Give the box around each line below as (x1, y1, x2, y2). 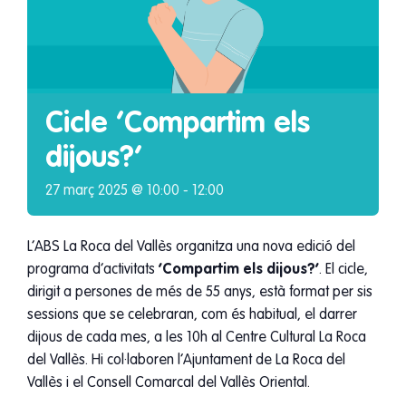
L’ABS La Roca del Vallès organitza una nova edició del (27, 239, 355, 255)
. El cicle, (319, 262, 368, 277)
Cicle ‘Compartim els (45, 109, 310, 139)
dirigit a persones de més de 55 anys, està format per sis (27, 285, 372, 300)
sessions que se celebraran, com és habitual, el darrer (27, 307, 357, 323)
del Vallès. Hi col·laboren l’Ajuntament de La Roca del (27, 353, 345, 368)
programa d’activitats (27, 262, 155, 277)
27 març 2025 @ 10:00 (45, 183, 179, 198)
